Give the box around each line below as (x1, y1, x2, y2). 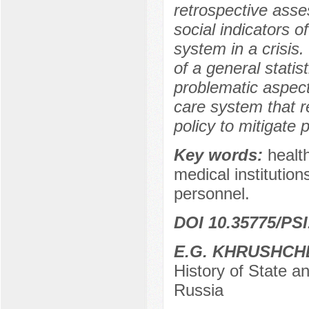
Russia (173, 281, 223, 300)
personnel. (173, 184, 250, 203)
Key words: (173, 146, 268, 165)
